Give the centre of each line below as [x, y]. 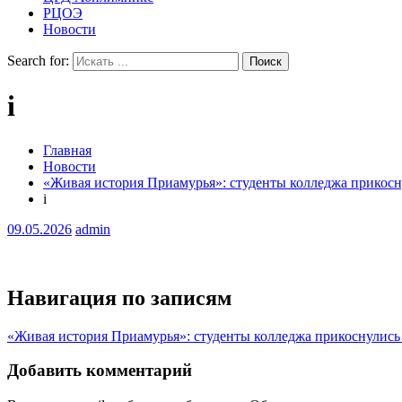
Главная [67, 150]
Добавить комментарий [100, 371]
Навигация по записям [119, 297]
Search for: [38, 61]
